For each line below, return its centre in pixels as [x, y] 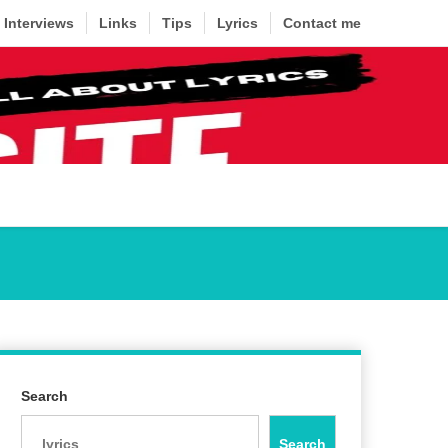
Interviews [39, 23]
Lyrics [237, 23]
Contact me [322, 23]
